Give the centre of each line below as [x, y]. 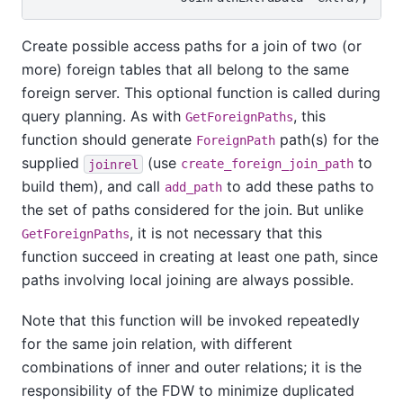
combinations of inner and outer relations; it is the [192, 367]
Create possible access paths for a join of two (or [192, 46]
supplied [53, 163]
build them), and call [93, 187]
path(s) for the [327, 140]
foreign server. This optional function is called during [201, 93]
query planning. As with [103, 116]
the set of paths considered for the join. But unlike [193, 210]
